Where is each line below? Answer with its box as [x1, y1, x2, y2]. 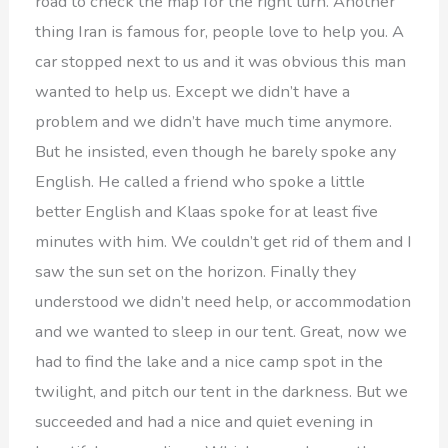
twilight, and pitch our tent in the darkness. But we [35, 379, 409, 403]
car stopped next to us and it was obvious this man [35, 49, 407, 73]
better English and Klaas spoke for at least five [35, 199, 379, 223]
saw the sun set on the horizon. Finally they [35, 259, 357, 283]
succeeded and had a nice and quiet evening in [35, 409, 374, 433]
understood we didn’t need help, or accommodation [35, 289, 412, 313]
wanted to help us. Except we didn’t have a [35, 79, 351, 103]
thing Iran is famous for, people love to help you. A [35, 19, 405, 43]
